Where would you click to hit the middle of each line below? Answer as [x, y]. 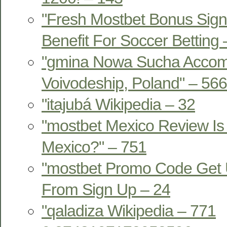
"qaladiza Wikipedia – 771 [129, 211]
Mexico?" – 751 [94, 147]
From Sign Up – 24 [106, 189]
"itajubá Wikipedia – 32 [118, 104]
